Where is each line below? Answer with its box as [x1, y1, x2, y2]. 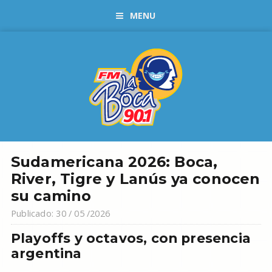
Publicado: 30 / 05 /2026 [10, 208, 110, 219]
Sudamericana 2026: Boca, [10, 153, 218, 171]
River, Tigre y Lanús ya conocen [10, 170, 260, 188]
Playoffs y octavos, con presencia [10, 230, 251, 246]
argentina [10, 245, 82, 261]
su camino [10, 187, 92, 205]
